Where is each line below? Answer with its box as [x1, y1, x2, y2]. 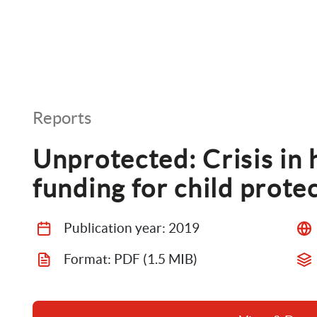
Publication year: [64, 221, 168, 236]
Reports [33, 108, 91, 127]
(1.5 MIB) [140, 252, 197, 267]
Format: [64, 252, 114, 267]
